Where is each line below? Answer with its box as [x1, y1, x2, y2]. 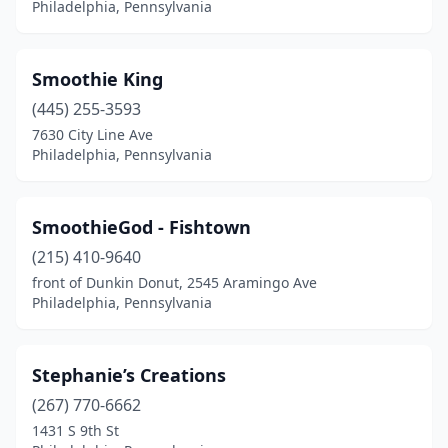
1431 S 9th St [32, 421, 119, 440]
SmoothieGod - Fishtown [32, 215, 251, 239]
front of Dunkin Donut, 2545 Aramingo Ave [32, 273, 317, 292]
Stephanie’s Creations [32, 363, 226, 387]
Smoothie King [32, 67, 163, 91]
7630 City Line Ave [32, 125, 153, 144]
